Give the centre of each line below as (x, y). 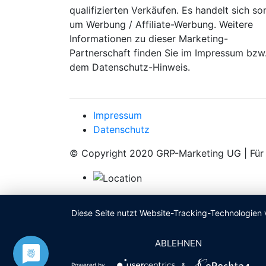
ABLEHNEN (179, 243)
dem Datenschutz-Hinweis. (130, 67)
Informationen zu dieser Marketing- (149, 39)
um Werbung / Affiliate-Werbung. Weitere (161, 24)
